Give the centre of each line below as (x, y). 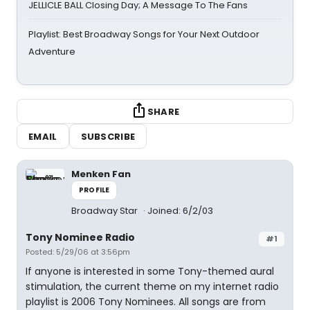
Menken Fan (101, 174)
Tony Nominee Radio (80, 237)
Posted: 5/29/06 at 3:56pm (78, 252)
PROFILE (94, 190)
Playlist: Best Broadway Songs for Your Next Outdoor (144, 34)
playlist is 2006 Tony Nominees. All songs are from (146, 302)
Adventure (52, 52)
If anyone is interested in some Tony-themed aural (150, 271)
